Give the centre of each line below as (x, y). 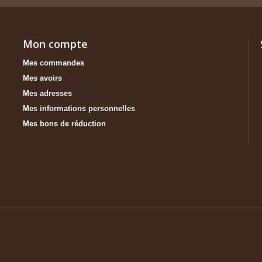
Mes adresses (47, 94)
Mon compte (55, 44)
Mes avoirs (42, 78)
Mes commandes (54, 63)
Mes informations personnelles (79, 109)
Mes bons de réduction (64, 124)
